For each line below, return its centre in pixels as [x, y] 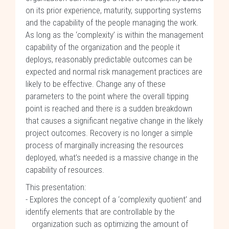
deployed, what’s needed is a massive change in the [112, 157]
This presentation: [56, 187]
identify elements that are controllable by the [100, 212]
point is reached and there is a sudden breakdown [109, 108]
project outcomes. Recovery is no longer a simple [109, 133]
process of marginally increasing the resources [105, 145]
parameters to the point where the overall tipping [107, 96]
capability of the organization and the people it [103, 47]
